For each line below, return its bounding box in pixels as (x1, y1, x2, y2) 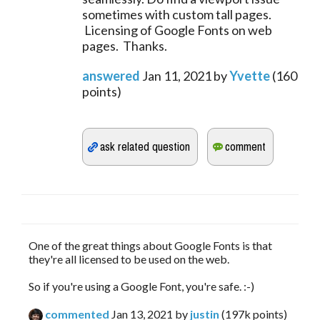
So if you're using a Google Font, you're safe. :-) (29, 279, 254, 293)
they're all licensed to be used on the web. (29, 251, 229, 266)
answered (82, 67, 140, 84)
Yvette (229, 67, 270, 84)
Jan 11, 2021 (142, 67, 211, 84)
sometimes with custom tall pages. (82, 6, 271, 22)
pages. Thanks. (82, 37, 167, 54)
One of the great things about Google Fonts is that (29, 238, 272, 252)
